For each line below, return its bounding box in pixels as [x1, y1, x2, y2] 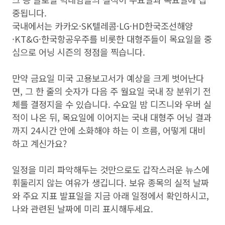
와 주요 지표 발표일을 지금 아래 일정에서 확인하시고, [12, 189, 209, 202]
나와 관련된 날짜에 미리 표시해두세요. [12, 202, 153, 215]
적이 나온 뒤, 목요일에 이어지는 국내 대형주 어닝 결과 [12, 111, 211, 124]
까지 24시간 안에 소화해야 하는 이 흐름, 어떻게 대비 [12, 124, 205, 137]
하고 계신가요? [12, 137, 67, 150]
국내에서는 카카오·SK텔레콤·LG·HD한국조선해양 [12, 20, 193, 32]
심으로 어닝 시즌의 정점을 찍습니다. [12, 46, 145, 58]
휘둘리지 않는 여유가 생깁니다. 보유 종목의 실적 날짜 [12, 176, 209, 189]
